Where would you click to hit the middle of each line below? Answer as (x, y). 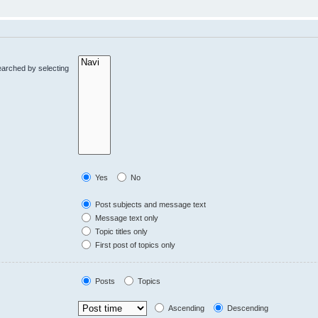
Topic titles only (121, 231)
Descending (247, 308)
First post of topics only (135, 245)
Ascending (186, 308)
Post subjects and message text (150, 204)
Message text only (126, 218)
